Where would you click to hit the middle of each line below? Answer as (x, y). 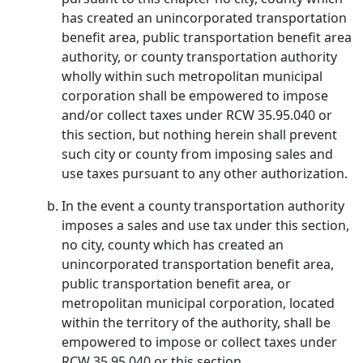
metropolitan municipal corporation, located (198, 303)
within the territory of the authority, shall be (196, 322)
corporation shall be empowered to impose (195, 96)
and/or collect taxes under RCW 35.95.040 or (197, 115)
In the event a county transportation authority (203, 206)
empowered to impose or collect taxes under (199, 342)
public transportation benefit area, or (176, 284)
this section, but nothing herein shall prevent (199, 135)
